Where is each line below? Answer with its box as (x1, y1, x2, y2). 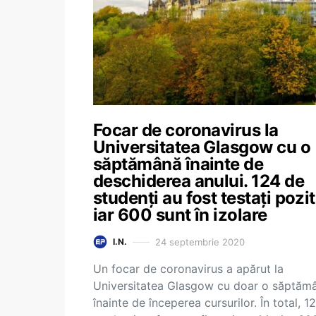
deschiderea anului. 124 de (93, 171, 304, 191)
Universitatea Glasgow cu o (93, 137, 310, 157)
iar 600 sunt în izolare (93, 205, 267, 225)
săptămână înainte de (93, 154, 264, 174)
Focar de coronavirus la (93, 120, 279, 140)
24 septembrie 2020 (155, 236, 245, 248)
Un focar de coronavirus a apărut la (93, 262, 284, 276)
